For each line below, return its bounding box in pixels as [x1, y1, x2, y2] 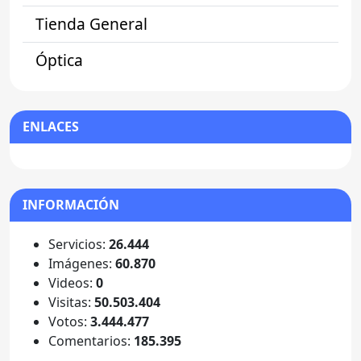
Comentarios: [48, 331, 134, 350]
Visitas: [48, 293, 94, 311]
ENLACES [23, 117, 79, 135]
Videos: [48, 273, 96, 292]
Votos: [48, 312, 90, 330]
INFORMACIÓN [23, 195, 119, 214]
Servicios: [48, 234, 109, 253]
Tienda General [35, 12, 147, 35]
